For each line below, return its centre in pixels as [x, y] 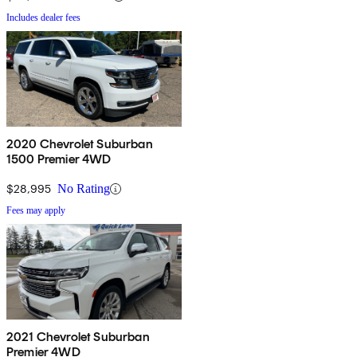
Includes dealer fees [43, 18]
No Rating [84, 189]
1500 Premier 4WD [59, 159]
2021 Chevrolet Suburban [78, 337]
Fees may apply [36, 211]
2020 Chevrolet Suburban [80, 144]
